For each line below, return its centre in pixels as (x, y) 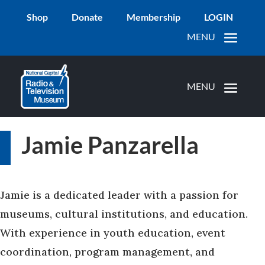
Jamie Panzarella (110, 145)
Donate (88, 17)
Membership (154, 17)
